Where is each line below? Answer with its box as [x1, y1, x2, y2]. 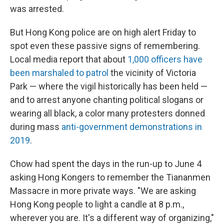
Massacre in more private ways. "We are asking [10, 185, 196, 196]
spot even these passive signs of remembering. [10, 40, 200, 51]
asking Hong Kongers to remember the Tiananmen [10, 172, 210, 183]
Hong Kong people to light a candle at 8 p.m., [10, 199, 184, 210]
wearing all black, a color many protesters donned [10, 108, 205, 119]
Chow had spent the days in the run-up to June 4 [10, 158, 201, 169]
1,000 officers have [127, 54, 202, 65]
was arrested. [10, 3, 64, 14]
